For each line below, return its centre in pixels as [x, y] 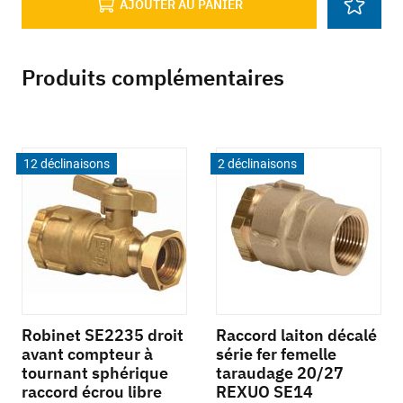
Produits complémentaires [153, 78]
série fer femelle [276, 354]
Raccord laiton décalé [296, 336]
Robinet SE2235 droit [103, 336]
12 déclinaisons [67, 164]
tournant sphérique [95, 373]
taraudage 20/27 [280, 373]
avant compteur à [87, 354]
